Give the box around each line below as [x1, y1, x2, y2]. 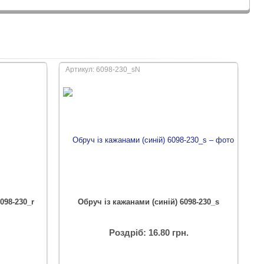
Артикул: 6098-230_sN [65, 65, 140, 74]
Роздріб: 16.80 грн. [108, 227, 189, 237]
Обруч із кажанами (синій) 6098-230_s [78, 197, 219, 206]
